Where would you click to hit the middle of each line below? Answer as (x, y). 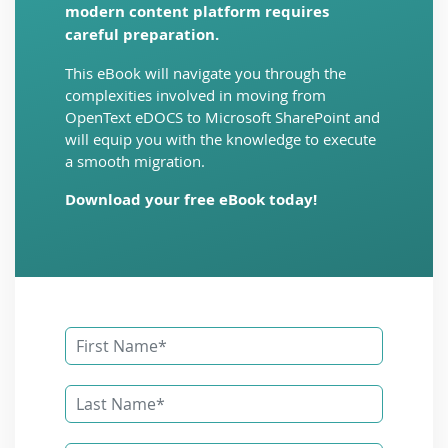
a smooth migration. (135, 160)
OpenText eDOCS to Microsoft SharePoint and (222, 116)
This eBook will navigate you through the (205, 72)
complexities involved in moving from (195, 94)
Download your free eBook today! (191, 199)
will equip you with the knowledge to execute (220, 138)
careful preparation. (142, 34)
